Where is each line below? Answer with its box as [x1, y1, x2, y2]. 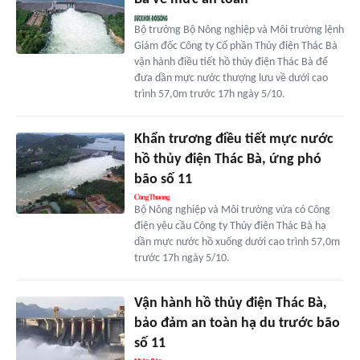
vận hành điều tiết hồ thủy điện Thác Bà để [133, 56, 328, 69]
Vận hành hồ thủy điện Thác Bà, [133, 296, 327, 312]
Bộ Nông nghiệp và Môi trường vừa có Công [133, 204, 330, 217]
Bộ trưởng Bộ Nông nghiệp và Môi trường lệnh [133, 24, 344, 37]
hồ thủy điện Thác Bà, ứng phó [133, 152, 321, 168]
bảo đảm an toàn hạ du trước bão [133, 316, 340, 332]
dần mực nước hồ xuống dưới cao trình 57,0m [133, 236, 340, 249]
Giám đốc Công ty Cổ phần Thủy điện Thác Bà [133, 40, 337, 53]
